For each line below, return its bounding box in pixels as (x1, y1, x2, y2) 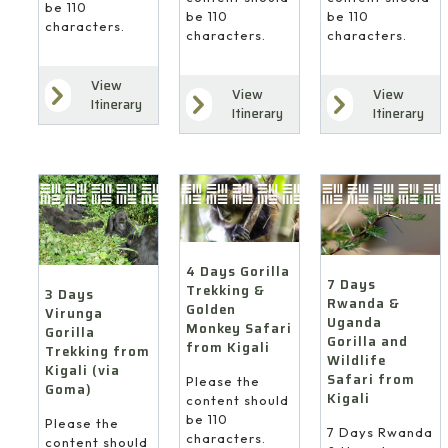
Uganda (326, 312, 382, 334)
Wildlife (326, 350, 386, 372)
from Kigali (185, 337, 270, 359)
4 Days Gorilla (185, 261, 290, 283)
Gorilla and (326, 331, 408, 353)
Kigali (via (44, 359, 120, 381)
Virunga (44, 302, 103, 324)
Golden (185, 299, 236, 321)
